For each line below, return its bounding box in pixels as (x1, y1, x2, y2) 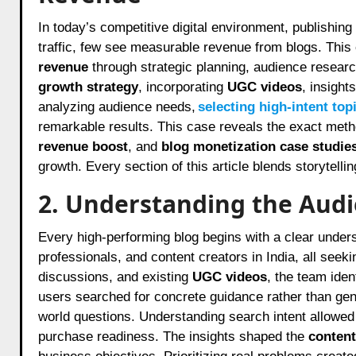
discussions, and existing (37, 269, 192, 284)
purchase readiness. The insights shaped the (37, 328, 308, 344)
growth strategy (37, 79, 138, 95)
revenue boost (37, 138, 128, 154)
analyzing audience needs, (37, 99, 195, 114)
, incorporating (137, 79, 227, 95)
